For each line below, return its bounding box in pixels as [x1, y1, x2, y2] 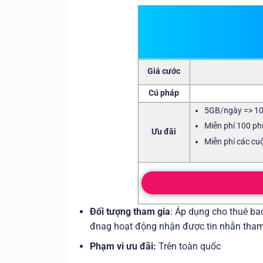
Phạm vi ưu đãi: [89, 241, 156, 252]
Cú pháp [149, 87, 180, 98]
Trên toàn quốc [156, 241, 221, 252]
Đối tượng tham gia [89, 205, 170, 217]
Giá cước [147, 66, 181, 76]
